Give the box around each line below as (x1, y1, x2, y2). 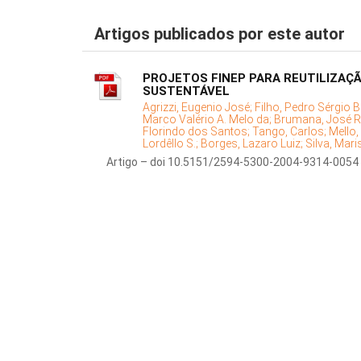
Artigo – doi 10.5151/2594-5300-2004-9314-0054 (106, 156, 359, 169)
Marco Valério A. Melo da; (143, 113, 274, 127)
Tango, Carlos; (252, 125, 329, 139)
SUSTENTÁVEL (143, 84, 230, 99)
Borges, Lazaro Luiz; (201, 137, 305, 151)
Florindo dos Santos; (143, 125, 252, 139)
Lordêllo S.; (143, 137, 201, 151)
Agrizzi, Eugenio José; (143, 101, 255, 114)
